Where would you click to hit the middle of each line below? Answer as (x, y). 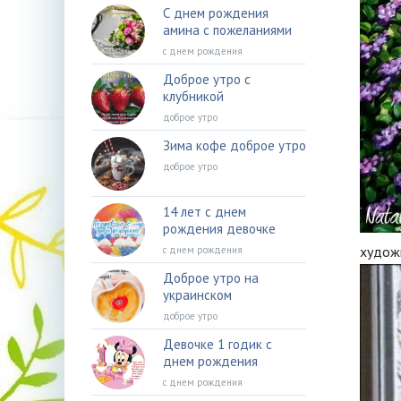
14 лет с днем (205, 212)
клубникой (193, 96)
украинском (197, 295)
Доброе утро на (211, 278)
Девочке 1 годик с (218, 344)
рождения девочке (219, 229)
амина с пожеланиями (227, 30)
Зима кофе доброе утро (235, 145)
